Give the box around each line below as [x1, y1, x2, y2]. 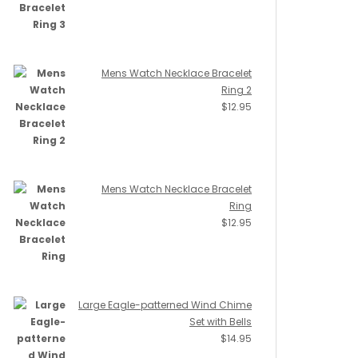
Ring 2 [221, 83, 252, 97]
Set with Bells [189, 315, 252, 328]
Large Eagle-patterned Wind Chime [78, 298, 252, 312]
